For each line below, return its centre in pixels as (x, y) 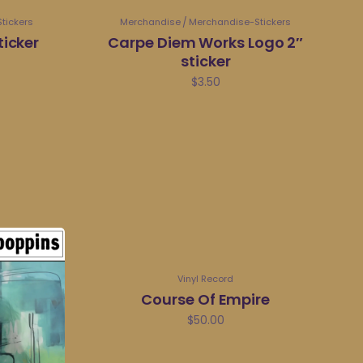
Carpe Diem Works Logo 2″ (206, 43)
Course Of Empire (206, 299)
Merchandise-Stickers (240, 22)
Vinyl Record (206, 278)
